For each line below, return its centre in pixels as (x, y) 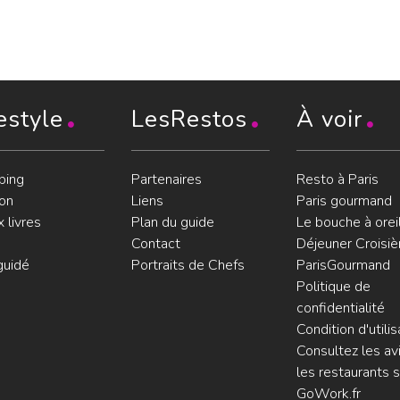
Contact (155, 244)
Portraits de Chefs (187, 265)
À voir (329, 119)
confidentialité (340, 308)
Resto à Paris (337, 179)
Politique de (333, 287)
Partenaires (166, 179)
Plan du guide (172, 222)
